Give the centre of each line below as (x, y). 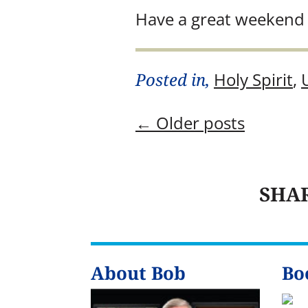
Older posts (200, 122)
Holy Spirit (253, 80)
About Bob (138, 273)
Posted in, (175, 80)
